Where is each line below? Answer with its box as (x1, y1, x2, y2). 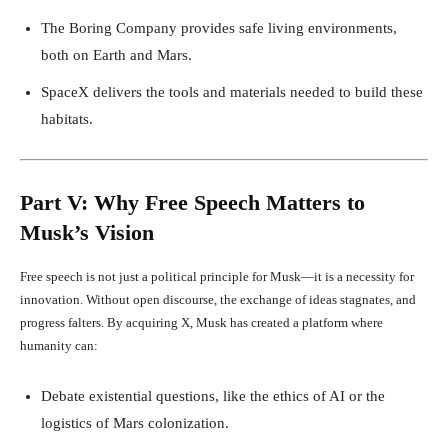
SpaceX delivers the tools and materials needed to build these (41, 83, 423, 100)
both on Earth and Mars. (41, 46, 192, 63)
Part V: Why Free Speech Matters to (20, 189, 365, 215)
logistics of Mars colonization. (41, 414, 229, 431)
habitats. (41, 110, 93, 127)
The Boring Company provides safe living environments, (41, 19, 397, 36)
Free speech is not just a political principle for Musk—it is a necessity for (20, 268, 414, 284)
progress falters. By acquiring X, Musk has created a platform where (20, 314, 383, 330)
